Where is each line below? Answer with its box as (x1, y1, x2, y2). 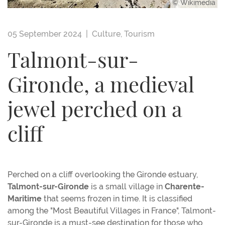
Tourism (124, 29, 155, 39)
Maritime (8, 193, 42, 203)
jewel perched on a (8, 101, 182, 122)
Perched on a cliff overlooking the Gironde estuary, (8, 169, 198, 179)
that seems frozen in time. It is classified (42, 193, 192, 203)
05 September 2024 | (8, 29, 92, 39)
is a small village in (89, 181, 165, 191)
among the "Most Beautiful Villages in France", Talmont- (8, 205, 216, 215)
